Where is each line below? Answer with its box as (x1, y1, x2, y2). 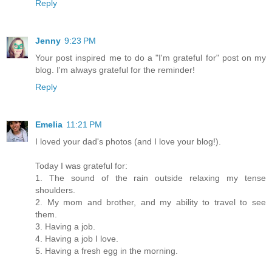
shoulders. (35, 185, 75, 195)
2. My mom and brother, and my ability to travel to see (35, 197, 266, 207)
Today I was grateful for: (35, 160, 127, 171)
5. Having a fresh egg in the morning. (35, 245, 178, 256)
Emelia (35, 119, 63, 129)
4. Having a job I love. (35, 233, 118, 243)
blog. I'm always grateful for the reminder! (35, 64, 195, 75)
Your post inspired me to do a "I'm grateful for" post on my (35, 52, 266, 63)
